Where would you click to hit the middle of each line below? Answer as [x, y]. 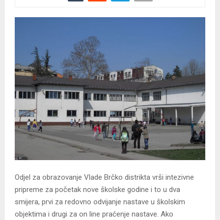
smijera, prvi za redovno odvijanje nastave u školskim [100, 202]
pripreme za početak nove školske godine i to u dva [97, 189]
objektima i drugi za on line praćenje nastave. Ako [94, 214]
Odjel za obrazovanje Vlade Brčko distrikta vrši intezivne [104, 177]
